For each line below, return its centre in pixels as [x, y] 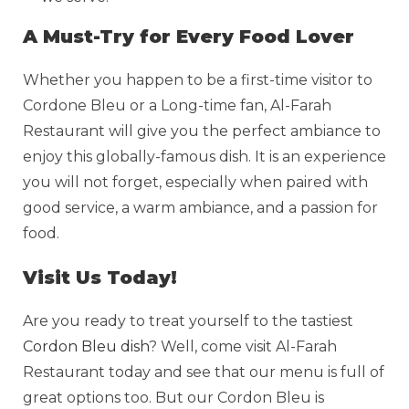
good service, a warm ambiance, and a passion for [200, 207]
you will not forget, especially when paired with [195, 182]
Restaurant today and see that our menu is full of [204, 372]
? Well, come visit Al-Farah [243, 346]
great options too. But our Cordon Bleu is [173, 397]
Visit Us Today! [100, 277]
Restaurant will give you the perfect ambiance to [202, 131]
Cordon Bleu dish [86, 346]
